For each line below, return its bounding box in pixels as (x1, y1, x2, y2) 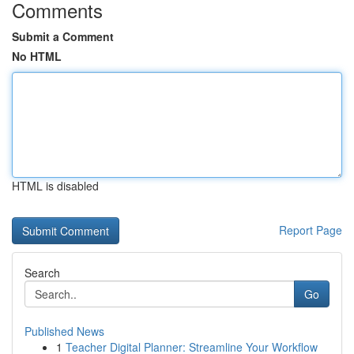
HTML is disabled (12, 178, 99, 194)
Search (24, 265, 60, 281)
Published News (24, 323, 104, 339)
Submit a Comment (12, 28, 114, 44)
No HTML (12, 48, 62, 64)
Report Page (279, 222, 342, 238)
